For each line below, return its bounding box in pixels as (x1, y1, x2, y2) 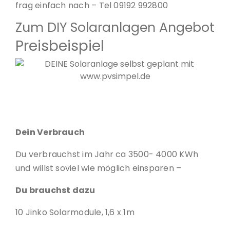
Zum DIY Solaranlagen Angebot (15, 18, 215, 37)
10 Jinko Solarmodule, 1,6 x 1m (15, 206, 135, 219)
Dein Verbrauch (15, 126, 85, 139)
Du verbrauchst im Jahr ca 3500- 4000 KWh (15, 148, 199, 161)
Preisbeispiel (15, 36, 104, 56)
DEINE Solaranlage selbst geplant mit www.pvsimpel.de (15, 98, 215, 108)
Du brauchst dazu (15, 184, 95, 197)
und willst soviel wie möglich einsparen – (15, 162, 182, 175)
